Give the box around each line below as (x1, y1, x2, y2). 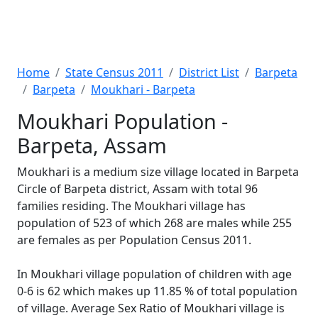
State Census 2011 (65, 65, 163, 80)
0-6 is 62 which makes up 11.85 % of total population (17, 283, 297, 299)
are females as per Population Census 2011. (17, 232, 251, 248)
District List (179, 65, 239, 80)
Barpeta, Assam (17, 131, 167, 159)
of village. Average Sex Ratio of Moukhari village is (17, 300, 285, 316)
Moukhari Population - (17, 107, 228, 135)
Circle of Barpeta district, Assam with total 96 (17, 181, 258, 197)
